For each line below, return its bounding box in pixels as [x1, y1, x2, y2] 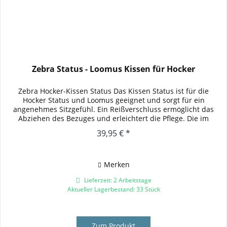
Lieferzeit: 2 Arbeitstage [82, 176, 152, 185]
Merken [103, 160, 130, 170]
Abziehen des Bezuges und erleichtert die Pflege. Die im [18, 113, 209, 124]
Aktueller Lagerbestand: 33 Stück [67, 185, 160, 194]
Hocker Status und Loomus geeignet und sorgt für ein [22, 95, 205, 105]
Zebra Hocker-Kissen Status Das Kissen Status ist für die [18, 86, 209, 96]
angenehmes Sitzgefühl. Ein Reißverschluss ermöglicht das [13, 104, 214, 115]
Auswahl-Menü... [85, 123, 142, 133]
